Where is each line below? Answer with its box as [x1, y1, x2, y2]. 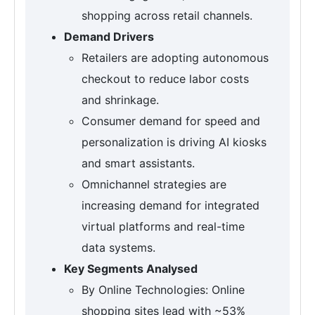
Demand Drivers [64, 29, 154, 44]
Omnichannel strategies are [82, 176, 226, 191]
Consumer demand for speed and [82, 113, 260, 128]
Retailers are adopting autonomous [82, 50, 269, 65]
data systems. [82, 240, 155, 255]
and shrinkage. [82, 92, 159, 107]
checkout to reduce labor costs [82, 71, 249, 86]
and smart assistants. [82, 155, 195, 170]
